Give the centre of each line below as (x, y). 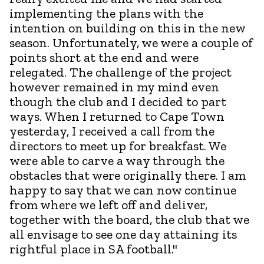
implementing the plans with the (106, 13)
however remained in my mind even (114, 87)
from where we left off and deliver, (108, 204)
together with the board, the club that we (129, 219)
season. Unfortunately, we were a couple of (131, 42)
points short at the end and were (104, 57)
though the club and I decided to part (118, 101)
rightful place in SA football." (93, 249)
